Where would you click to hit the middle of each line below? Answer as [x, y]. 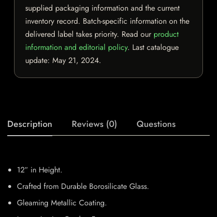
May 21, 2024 [76, 61]
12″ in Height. [40, 170]
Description [30, 124]
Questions [156, 124]
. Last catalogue [153, 47]
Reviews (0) [94, 124]
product [166, 34]
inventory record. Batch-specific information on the [107, 21]
